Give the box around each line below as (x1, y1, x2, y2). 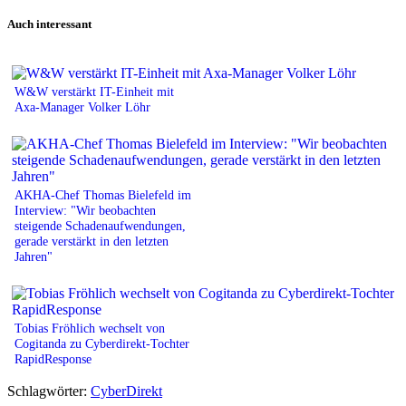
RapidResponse (14, 351, 92, 366)
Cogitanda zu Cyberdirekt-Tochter (14, 335, 189, 351)
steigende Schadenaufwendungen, (14, 217, 186, 233)
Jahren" (14, 248, 53, 264)
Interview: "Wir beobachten (14, 202, 156, 217)
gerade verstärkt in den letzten (14, 233, 169, 248)
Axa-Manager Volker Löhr (14, 99, 150, 114)
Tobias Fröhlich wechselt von (14, 320, 165, 335)
